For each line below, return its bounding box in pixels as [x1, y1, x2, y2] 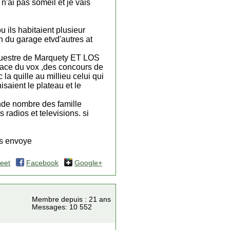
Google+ [74, 159, 102, 167]
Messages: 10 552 [32, 203, 92, 211]
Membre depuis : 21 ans [32, 196, 111, 203]
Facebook [26, 159, 59, 167]
